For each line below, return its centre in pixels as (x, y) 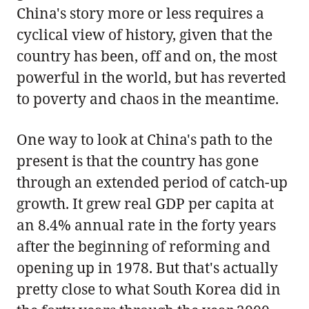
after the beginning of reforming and (143, 246)
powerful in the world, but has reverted (151, 77)
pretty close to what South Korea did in (149, 289)
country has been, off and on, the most (147, 56)
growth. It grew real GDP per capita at (145, 203)
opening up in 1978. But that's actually (147, 267)
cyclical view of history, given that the (144, 34)
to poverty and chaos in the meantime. (148, 98)
